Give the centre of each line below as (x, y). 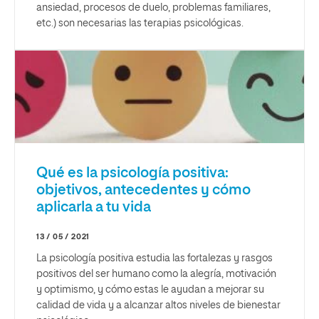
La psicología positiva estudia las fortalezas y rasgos (155, 259)
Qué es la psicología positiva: (132, 173)
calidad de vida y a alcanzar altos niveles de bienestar (158, 306)
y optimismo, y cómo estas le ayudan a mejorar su (150, 290)
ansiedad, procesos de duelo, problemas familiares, (153, 8)
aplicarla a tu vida (94, 208)
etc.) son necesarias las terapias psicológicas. (140, 24)
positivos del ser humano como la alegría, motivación (156, 274)
